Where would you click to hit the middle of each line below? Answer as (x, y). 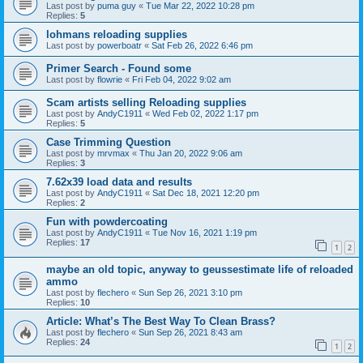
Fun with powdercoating (107, 222)
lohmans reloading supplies (117, 35)
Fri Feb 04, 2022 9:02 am (181, 80)
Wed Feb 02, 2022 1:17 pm (205, 114)
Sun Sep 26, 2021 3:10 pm (190, 292)
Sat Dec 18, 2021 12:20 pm (206, 193)
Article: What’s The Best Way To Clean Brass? (161, 321)
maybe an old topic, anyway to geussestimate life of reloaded (200, 269)
